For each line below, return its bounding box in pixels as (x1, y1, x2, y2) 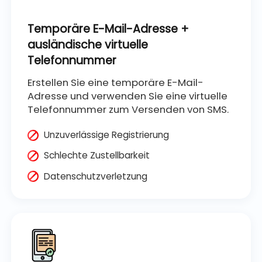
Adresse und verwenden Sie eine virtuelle (27, 88, 227, 103)
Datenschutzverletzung (44, 170, 148, 182)
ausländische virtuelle (27, 36, 148, 53)
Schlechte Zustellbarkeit (44, 149, 150, 162)
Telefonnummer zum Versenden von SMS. (27, 102, 229, 116)
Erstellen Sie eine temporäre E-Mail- (27, 75, 204, 89)
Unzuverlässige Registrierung (44, 129, 170, 142)
